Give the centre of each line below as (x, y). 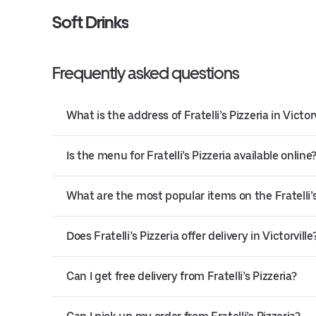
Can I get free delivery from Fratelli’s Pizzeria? (182, 276)
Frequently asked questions (146, 73)
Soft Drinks (91, 22)
